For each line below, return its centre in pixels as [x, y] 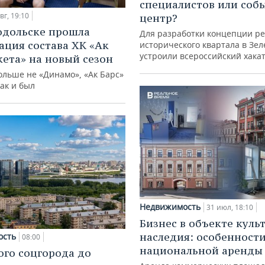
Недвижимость [170, 206]
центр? [159, 18]
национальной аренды [201, 250]
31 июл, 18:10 [230, 207]
